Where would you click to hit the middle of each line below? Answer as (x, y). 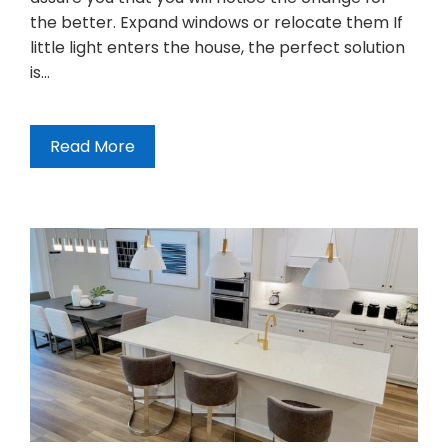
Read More (92, 147)
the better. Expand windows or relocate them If (216, 23)
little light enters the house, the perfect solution (217, 48)
